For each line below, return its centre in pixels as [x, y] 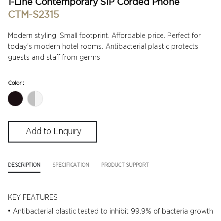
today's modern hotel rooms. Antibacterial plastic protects [103, 46]
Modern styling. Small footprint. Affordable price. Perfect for [105, 36]
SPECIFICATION [71, 165]
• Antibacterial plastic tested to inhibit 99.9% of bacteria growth [110, 212]
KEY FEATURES [33, 198]
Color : [16, 83]
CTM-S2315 [34, 14]
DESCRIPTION [24, 165]
